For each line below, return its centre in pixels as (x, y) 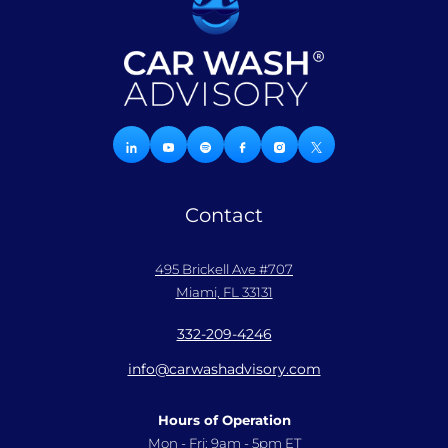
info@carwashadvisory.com (224, 368)
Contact (224, 214)
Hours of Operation (224, 419)
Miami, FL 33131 (224, 291)
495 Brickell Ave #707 (224, 268)
